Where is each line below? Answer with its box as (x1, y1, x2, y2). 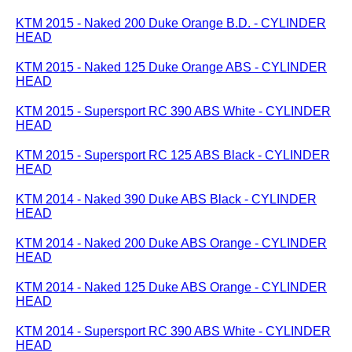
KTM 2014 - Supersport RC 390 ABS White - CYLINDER (16, 324, 331, 338)
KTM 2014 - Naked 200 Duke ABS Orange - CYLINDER (16, 236, 327, 250)
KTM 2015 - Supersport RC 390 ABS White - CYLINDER (16, 104, 331, 118)
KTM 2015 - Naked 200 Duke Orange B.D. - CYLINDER (16, 16, 326, 30)
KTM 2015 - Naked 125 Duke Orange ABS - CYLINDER (16, 60, 327, 74)
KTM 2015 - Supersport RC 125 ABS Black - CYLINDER (16, 148, 330, 162)
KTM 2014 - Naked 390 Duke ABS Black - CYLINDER (16, 192, 317, 206)
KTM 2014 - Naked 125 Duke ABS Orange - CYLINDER (16, 280, 327, 294)
